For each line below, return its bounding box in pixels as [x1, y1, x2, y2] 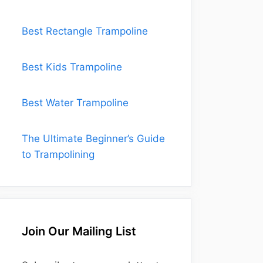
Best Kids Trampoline [22, 61, 122, 73]
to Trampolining [22, 149, 95, 160]
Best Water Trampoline [22, 97, 129, 109]
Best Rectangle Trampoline [22, 25, 148, 37]
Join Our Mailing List [22, 224, 136, 238]
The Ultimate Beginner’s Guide [22, 133, 165, 144]
